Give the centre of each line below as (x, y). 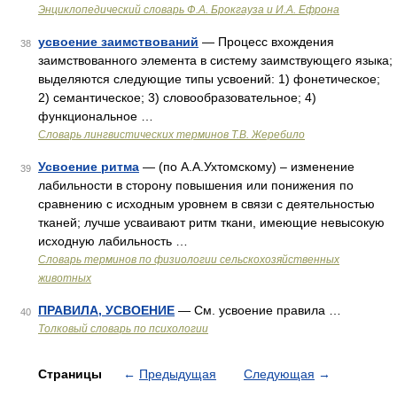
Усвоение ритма (89, 167)
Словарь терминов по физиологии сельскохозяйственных (189, 260)
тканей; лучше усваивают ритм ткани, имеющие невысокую (211, 222)
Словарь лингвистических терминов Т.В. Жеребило (171, 135)
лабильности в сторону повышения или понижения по (196, 185)
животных (65, 278)
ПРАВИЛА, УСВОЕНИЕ (106, 310)
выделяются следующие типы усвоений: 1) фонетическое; (209, 79)
